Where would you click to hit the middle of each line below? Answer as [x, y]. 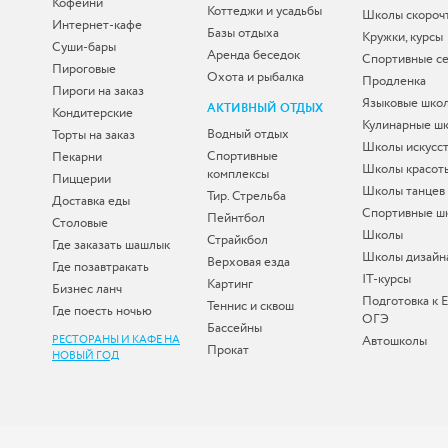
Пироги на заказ [98, 90]
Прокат [228, 349]
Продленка [394, 80]
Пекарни [77, 156]
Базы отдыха [243, 32]
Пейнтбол [236, 217]
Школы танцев [403, 190]
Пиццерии [81, 178]
